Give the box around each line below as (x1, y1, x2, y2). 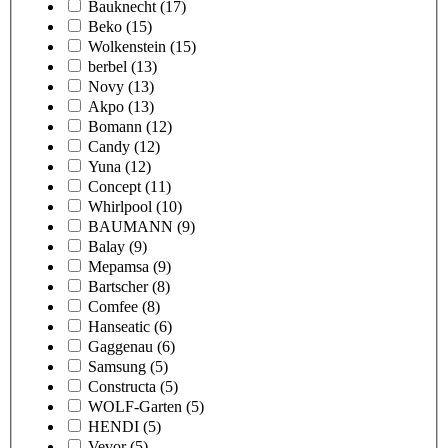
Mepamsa (88, 257, 149, 275)
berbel (88, 57, 127, 75)
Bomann (88, 117, 142, 135)
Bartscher (88, 277, 148, 295)
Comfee (88, 297, 138, 315)
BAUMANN (88, 217, 173, 235)
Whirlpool (88, 197, 152, 215)
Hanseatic (88, 317, 150, 335)
